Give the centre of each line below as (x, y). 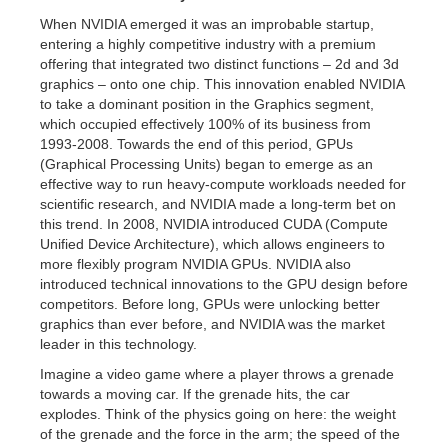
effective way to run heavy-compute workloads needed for (223, 184)
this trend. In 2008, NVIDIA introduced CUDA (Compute (214, 224)
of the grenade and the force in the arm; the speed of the (220, 434)
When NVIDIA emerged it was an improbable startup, (207, 24)
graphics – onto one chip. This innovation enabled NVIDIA (222, 84)
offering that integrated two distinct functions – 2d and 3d (219, 64)
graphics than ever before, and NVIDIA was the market (212, 324)
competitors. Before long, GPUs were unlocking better (210, 304)
